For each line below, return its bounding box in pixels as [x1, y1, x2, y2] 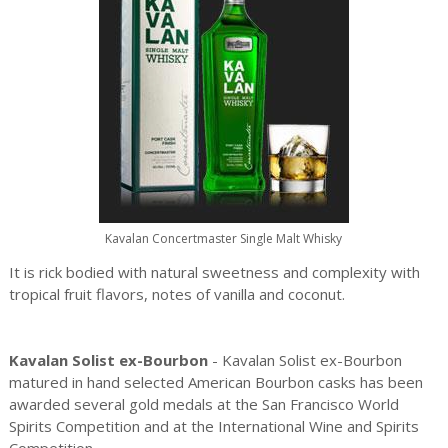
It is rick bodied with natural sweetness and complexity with [8, 262, 420, 282]
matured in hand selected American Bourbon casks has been [8, 372, 423, 392]
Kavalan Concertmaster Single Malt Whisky [105, 229, 343, 247]
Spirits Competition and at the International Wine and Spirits [8, 416, 419, 436]
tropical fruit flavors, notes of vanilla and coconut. [8, 284, 345, 304]
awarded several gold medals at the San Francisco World [8, 394, 399, 414]
